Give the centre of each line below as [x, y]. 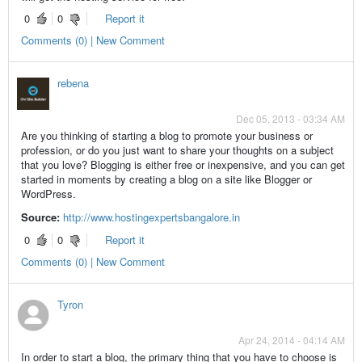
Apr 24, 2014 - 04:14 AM [292, 339]
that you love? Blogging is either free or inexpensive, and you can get [183, 164]
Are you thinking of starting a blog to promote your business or [166, 135]
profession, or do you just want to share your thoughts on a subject [177, 149]
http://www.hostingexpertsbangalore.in [151, 217]
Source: [40, 217]
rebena [73, 82]
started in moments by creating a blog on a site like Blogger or [166, 179]
